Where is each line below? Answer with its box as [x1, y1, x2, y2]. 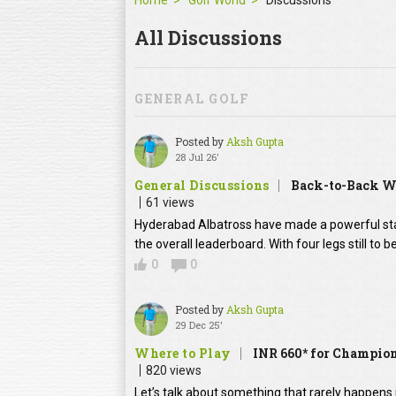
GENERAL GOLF [134, 90, 249, 108]
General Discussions [134, 177, 270, 194]
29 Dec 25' [175, 318, 223, 332]
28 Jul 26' [175, 150, 219, 164]
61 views [146, 195, 194, 210]
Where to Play [134, 345, 232, 362]
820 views [146, 363, 202, 378]
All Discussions [134, 25, 282, 51]
